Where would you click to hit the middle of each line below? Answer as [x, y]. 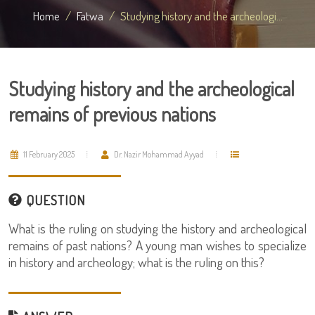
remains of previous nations [112, 114]
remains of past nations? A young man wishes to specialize [157, 245]
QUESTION [54, 200]
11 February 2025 [48, 154]
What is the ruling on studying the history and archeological [157, 228]
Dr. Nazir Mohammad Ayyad [158, 154]
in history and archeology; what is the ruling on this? [136, 262]
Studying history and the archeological [152, 89]
